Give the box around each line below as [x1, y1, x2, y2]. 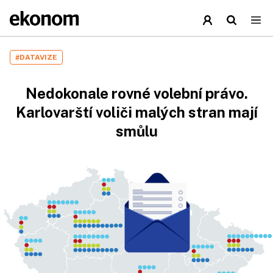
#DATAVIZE [15, 53, 57, 62]
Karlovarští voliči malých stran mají [15, 104, 258, 121]
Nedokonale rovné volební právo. [25, 85, 248, 102]
